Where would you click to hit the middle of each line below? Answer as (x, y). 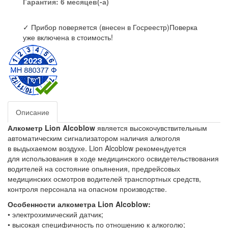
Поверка (183, 27)
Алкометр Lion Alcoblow (51, 127)
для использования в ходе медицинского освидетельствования (113, 158)
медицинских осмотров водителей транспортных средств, (104, 178)
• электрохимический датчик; (55, 214)
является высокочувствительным (151, 127)
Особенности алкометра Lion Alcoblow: (79, 204)
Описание (33, 112)
